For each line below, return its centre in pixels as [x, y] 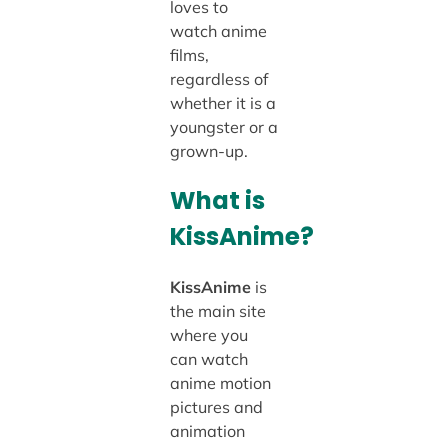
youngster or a [223, 126]
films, [189, 54]
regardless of [218, 78]
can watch [208, 359]
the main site [217, 311]
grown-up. [208, 150]
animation [207, 431]
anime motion [220, 383]
